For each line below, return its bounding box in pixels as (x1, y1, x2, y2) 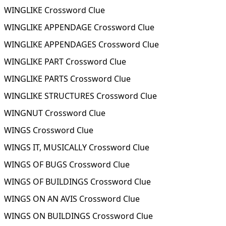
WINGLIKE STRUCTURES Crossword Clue (4, 90, 157, 101)
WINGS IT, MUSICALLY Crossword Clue (4, 142, 149, 153)
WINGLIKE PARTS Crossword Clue (4, 73, 131, 84)
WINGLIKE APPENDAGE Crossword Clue (4, 22, 154, 33)
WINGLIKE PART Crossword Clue (4, 56, 126, 67)
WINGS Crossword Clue (4, 125, 93, 136)
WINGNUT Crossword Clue (4, 107, 105, 119)
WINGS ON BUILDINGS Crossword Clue (4, 210, 153, 221)
